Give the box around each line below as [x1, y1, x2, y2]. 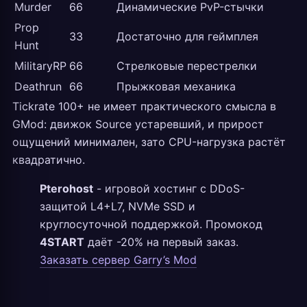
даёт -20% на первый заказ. [84, 235, 238, 249]
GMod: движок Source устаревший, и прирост [12, 117, 264, 131]
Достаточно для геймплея [116, 29, 258, 43]
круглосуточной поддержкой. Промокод [40, 217, 262, 231]
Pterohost [40, 182, 93, 195]
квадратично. [12, 153, 85, 167]
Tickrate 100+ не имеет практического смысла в [12, 99, 276, 113]
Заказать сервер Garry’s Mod [40, 253, 197, 267]
